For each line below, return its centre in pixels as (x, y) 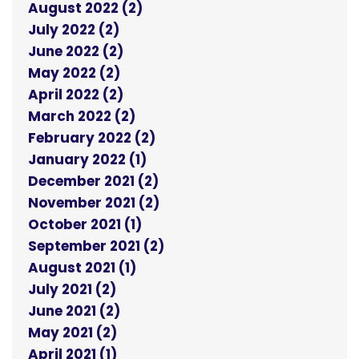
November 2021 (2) (94, 203)
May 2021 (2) (73, 333)
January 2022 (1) (87, 160)
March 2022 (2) (82, 117)
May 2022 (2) (74, 73)
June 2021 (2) (74, 311)
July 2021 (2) (72, 290)
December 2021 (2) (93, 182)
